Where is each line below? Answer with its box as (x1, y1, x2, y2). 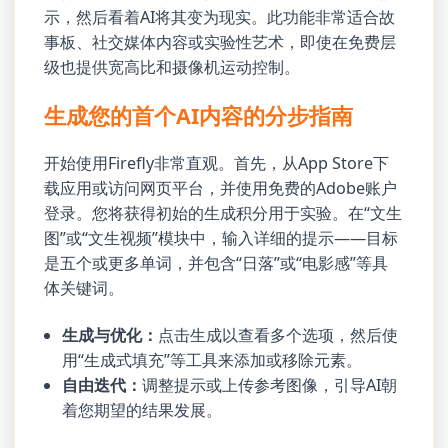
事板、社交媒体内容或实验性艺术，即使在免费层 (44, 31, 397, 54)
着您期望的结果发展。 (62, 398, 223, 421)
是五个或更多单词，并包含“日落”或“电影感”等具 (44, 252, 389, 275)
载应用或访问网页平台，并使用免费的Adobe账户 (44, 177, 398, 200)
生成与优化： (62, 323, 159, 346)
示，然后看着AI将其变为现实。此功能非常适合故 (44, 6, 396, 29)
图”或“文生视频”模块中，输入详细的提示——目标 (44, 227, 399, 250)
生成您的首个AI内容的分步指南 (44, 100, 354, 130)
